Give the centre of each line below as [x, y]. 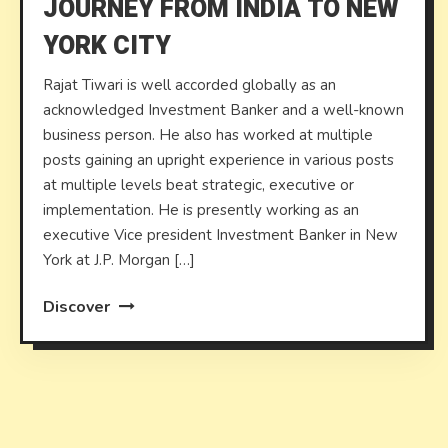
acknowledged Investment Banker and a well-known [224, 110]
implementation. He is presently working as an [201, 210]
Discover [79, 307]
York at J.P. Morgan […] [119, 260]
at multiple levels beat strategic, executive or [199, 185]
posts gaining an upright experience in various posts [219, 160]
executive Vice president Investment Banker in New [221, 235]
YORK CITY [107, 47]
